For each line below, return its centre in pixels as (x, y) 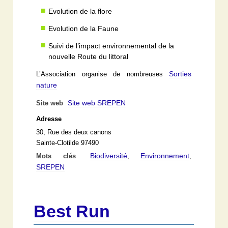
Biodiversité (108, 155)
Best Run (72, 211)
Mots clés (62, 156)
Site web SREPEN (97, 103)
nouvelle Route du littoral (89, 56)
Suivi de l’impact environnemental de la (111, 46)
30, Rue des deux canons (74, 132)
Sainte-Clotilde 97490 (68, 143)
